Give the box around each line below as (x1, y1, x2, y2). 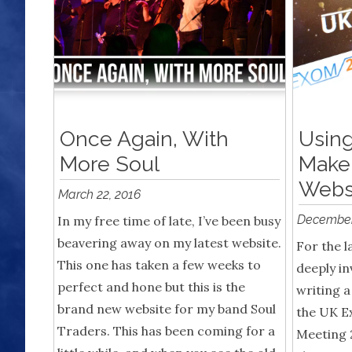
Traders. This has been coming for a (57, 323, 275, 339)
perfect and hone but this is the (57, 279, 245, 295)
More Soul (59, 152, 159, 177)
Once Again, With (59, 126, 229, 152)
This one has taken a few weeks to (57, 257, 261, 273)
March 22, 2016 (58, 187, 141, 203)
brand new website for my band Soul (57, 301, 276, 317)
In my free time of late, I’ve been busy (57, 213, 280, 229)
